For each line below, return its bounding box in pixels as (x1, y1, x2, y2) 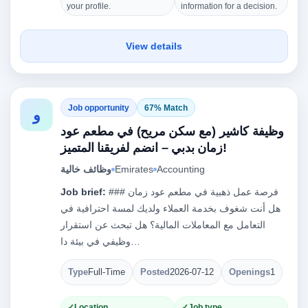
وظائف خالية (60, 164, 111, 175)
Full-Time (88, 267, 125, 277)
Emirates (115, 164, 153, 175)
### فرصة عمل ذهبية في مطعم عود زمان (106, 186, 128, 197)
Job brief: (60, 186, 106, 197)
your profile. (67, 1, 111, 11)
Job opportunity (68, 102, 129, 113)
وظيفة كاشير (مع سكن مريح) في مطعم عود (60, 124, 284, 138)
